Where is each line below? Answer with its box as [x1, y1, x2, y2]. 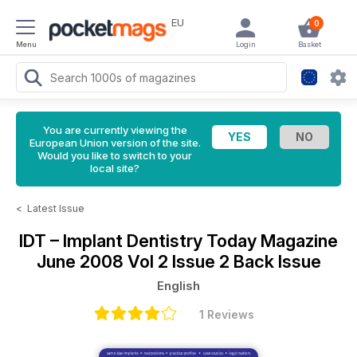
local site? [90, 162, 139, 175]
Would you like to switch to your [37, 149, 192, 162]
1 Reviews [198, 308, 254, 321]
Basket [297, 40, 321, 49]
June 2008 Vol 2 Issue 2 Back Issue [36, 251, 321, 272]
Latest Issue [27, 202, 84, 214]
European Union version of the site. [29, 136, 201, 149]
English [157, 278, 200, 293]
